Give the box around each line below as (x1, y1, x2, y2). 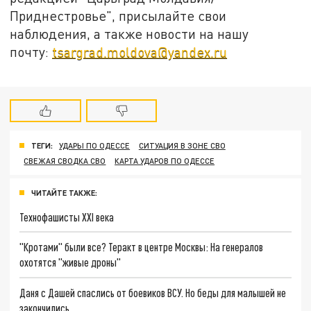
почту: (10, 44, 53, 60)
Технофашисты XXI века (19, 210, 115, 224)
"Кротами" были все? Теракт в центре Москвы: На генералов (19, 240, 264, 254)
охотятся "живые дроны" (19, 255, 121, 269)
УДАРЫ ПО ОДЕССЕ (59, 140, 131, 150)
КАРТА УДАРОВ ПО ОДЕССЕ (115, 155, 215, 165)
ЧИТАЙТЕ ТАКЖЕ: (31, 187, 97, 197)
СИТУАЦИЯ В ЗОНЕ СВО (138, 140, 226, 150)
